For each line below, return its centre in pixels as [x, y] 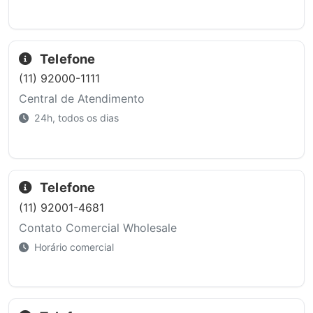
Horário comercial [72, 247]
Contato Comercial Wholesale [97, 227]
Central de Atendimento [81, 99]
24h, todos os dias [75, 118]
